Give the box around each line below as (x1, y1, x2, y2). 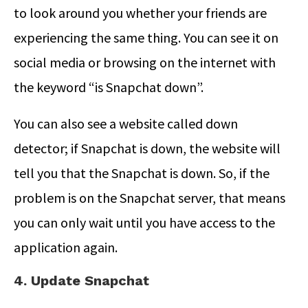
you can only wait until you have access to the (14, 213, 275, 231)
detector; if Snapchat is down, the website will (14, 139, 280, 157)
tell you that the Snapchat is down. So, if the (14, 164, 269, 181)
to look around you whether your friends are (14, 3, 267, 21)
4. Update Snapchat (14, 272, 149, 289)
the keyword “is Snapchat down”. (14, 78, 203, 96)
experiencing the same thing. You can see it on (14, 28, 278, 46)
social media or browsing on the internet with (14, 53, 276, 71)
